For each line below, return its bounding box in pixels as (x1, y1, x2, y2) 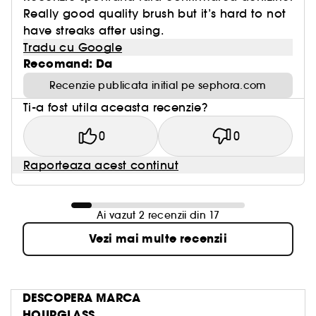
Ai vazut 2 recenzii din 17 (96, 209, 220, 221)
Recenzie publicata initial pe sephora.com (49, 79, 267, 92)
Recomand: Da (23, 56, 113, 72)
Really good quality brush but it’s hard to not (23, 6, 286, 20)
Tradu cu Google (23, 40, 122, 54)
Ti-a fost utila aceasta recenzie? (23, 100, 208, 114)
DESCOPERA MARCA (23, 290, 140, 306)
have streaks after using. (23, 23, 164, 37)
